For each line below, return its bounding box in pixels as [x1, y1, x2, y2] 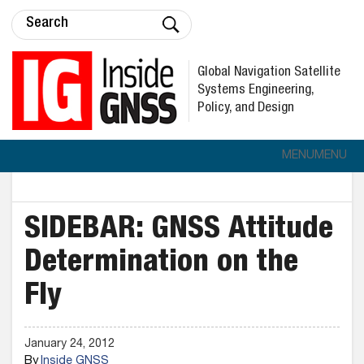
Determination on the [24, 249, 298, 279]
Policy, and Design [197, 101, 294, 115]
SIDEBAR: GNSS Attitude [24, 215, 333, 246]
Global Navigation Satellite [197, 65, 340, 80]
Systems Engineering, [197, 83, 314, 97]
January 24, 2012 [24, 339, 115, 350]
